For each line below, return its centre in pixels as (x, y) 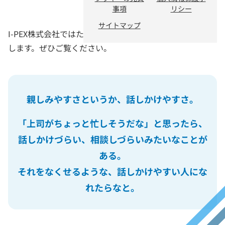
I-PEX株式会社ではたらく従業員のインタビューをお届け (110, 34)
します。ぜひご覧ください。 (60, 48)
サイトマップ (119, 25)
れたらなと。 (113, 187)
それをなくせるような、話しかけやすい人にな (113, 171)
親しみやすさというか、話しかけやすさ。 (113, 99)
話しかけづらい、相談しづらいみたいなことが (113, 139)
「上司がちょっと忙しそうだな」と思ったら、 (113, 123)
